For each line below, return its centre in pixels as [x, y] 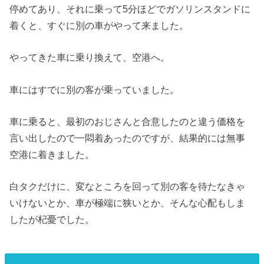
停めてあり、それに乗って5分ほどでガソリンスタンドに [130, 9]
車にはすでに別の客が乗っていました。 [95, 89]
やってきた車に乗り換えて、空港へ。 [90, 57]
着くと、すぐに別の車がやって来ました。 [99, 25]
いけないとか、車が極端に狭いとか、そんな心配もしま [128, 203]
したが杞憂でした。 [52, 220]
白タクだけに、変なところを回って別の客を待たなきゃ [128, 187]
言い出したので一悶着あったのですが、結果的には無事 [128, 138]
